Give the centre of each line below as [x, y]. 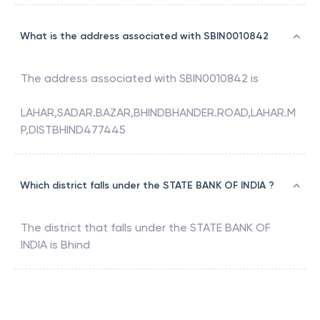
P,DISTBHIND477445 [73, 130]
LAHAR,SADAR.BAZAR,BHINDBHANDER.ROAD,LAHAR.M [158, 113]
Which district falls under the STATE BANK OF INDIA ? [147, 186]
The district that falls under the [105, 228]
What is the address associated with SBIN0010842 [144, 36]
